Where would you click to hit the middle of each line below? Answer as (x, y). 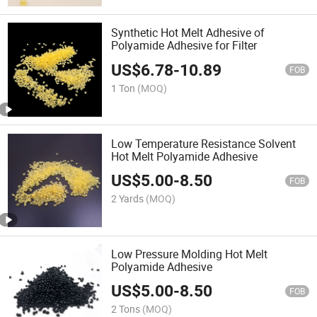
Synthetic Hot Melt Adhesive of (188, 33)
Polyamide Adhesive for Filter (184, 46)
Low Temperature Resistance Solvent (204, 143)
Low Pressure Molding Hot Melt (190, 254)
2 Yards (128, 198)
